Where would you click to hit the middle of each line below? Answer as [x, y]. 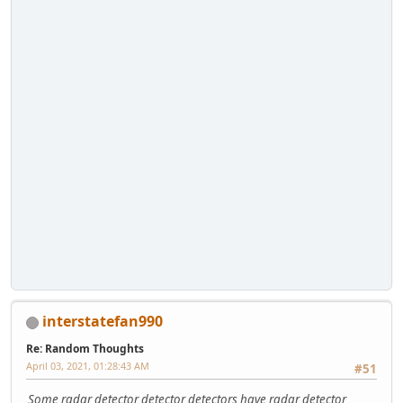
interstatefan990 [103, 321]
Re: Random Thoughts [85, 348]
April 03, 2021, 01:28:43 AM [88, 365]
